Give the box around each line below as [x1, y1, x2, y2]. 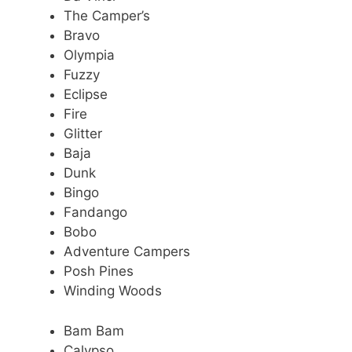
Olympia [64, 47, 115, 64]
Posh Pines [64, 263, 134, 280]
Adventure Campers [64, 244, 190, 260]
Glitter [64, 126, 102, 142]
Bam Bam [64, 322, 124, 339]
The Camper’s [64, 8, 150, 24]
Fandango [64, 204, 127, 221]
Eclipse [64, 86, 108, 103]
